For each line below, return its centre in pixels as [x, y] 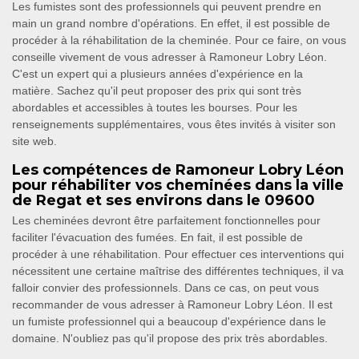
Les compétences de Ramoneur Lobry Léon [178, 170]
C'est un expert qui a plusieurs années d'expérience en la [157, 74]
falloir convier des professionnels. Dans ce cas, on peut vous [165, 288]
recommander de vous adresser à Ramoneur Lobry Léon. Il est [172, 305]
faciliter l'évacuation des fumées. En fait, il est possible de [157, 238]
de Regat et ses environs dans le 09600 [163, 201]
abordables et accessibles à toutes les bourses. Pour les [155, 108]
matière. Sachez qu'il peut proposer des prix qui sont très [157, 91]
